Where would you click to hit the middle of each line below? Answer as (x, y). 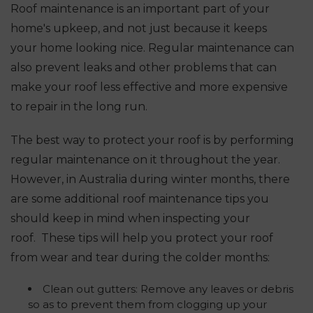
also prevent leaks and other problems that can (144, 67)
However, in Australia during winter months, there (150, 179)
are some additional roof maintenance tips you (140, 198)
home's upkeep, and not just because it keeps (139, 28)
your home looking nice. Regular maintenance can (152, 48)
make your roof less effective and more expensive (149, 87)
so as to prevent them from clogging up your (147, 304)
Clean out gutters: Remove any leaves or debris (168, 289)
